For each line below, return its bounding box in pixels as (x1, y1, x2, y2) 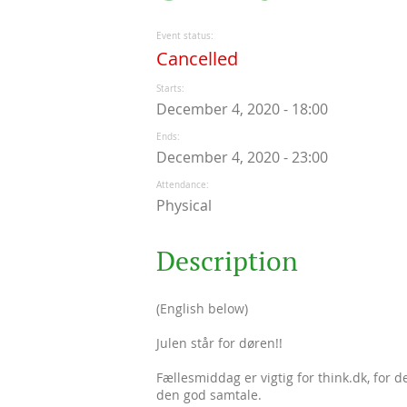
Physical (156, 194, 212, 215)
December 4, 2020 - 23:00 (156, 146, 328, 167)
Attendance (156, 178, 206, 191)
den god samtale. (156, 385, 262, 403)
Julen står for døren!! (156, 333, 286, 352)
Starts (156, 82, 182, 94)
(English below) (156, 299, 248, 317)
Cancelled (156, 45, 238, 71)
